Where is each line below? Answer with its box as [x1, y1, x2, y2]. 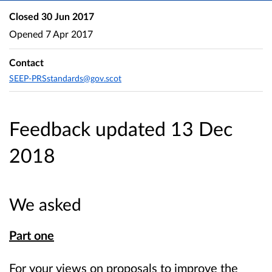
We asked [9, 194, 81, 215]
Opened [9, 27, 43, 39]
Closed [9, 10, 39, 22]
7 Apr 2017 [43, 27, 93, 39]
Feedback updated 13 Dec [9, 117, 233, 141]
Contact [9, 56, 44, 69]
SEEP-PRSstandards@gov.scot [9, 72, 121, 83]
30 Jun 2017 [39, 10, 94, 22]
